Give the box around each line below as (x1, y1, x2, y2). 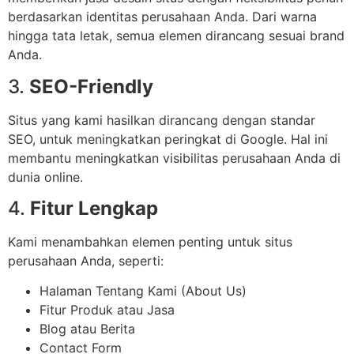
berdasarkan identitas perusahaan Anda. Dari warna (8, 9, 317, 25)
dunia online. (8, 168, 83, 185)
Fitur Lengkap (30, 197, 158, 220)
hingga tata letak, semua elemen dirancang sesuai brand (8, 28, 345, 44)
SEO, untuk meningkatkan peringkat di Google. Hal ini (8, 130, 328, 147)
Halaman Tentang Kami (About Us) (40, 283, 247, 299)
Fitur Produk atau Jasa (40, 302, 175, 318)
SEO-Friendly (29, 74, 153, 98)
